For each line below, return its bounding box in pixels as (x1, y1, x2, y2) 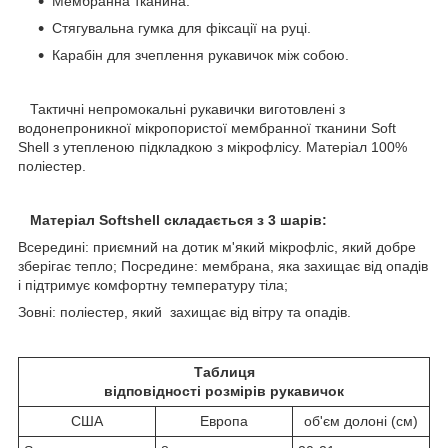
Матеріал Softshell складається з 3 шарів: (26, 212, 327, 229)
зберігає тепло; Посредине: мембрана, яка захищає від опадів (18, 258, 428, 275)
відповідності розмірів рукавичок (104, 383, 344, 400)
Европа (200, 413, 248, 430)
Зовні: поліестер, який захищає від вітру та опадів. (18, 304, 351, 321)
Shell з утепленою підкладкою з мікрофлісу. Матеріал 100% (18, 139, 407, 156)
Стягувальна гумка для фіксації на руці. (52, 20, 311, 37)
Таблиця (193, 364, 255, 381)
